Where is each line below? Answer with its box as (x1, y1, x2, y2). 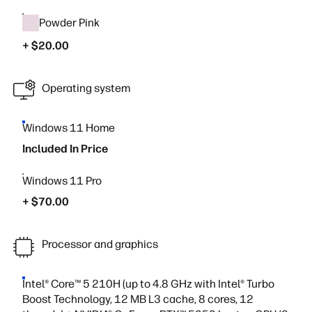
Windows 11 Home (22, 121, 115, 134)
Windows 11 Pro (22, 174, 102, 187)
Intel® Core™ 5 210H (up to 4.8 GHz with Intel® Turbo (22, 277, 274, 290)
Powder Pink (39, 16, 100, 29)
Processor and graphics (42, 237, 158, 251)
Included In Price (22, 142, 108, 155)
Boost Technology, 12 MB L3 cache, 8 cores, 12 (22, 292, 253, 306)
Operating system (42, 81, 130, 95)
